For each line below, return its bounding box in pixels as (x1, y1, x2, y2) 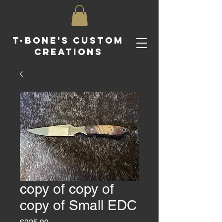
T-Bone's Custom (12, 34, 124, 46)
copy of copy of (20, 180, 114, 197)
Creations (34, 46, 103, 57)
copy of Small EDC (20, 197, 137, 213)
